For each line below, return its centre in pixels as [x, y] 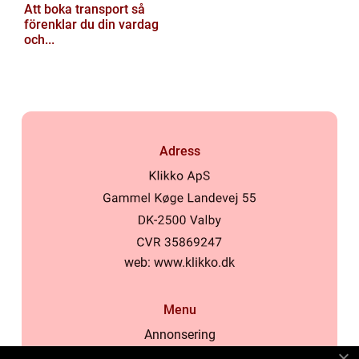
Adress [179, 151]
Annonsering [179, 335]
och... [39, 40]
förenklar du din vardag [91, 24]
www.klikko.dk [194, 263]
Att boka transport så [78, 9]
